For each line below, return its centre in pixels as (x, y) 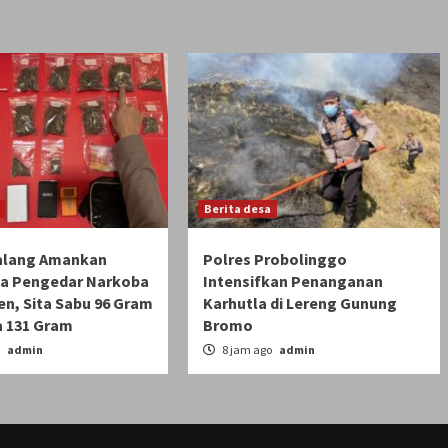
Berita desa (237, 209)
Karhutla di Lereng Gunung (299, 303)
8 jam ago (246, 350)
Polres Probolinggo (274, 259)
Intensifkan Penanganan (292, 281)
